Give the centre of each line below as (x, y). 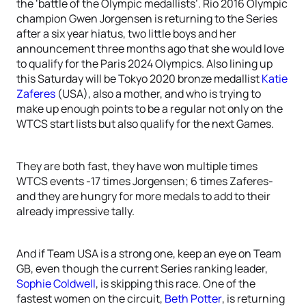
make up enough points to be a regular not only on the (150, 109)
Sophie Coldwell (56, 283)
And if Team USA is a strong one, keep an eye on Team (149, 253)
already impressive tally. (75, 211)
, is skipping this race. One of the (176, 283)
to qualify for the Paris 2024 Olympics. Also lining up (144, 64)
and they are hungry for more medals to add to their (143, 196)
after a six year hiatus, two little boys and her (126, 33)
